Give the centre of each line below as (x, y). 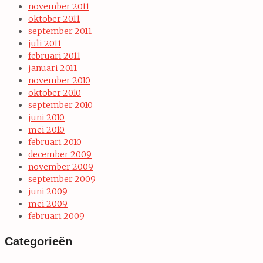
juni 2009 (48, 191)
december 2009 (60, 154)
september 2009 (62, 179)
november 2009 (61, 166)
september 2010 (60, 105)
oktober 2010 (55, 92)
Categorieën (38, 241)
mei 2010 (46, 129)
